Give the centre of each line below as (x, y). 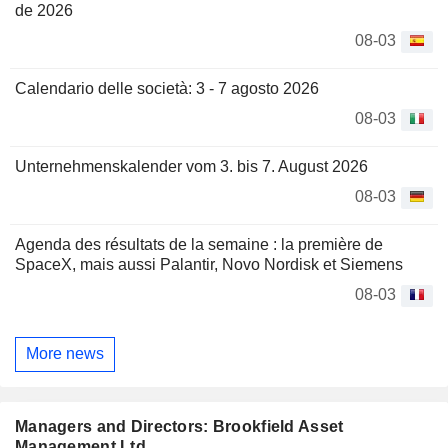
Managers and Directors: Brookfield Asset (179, 426)
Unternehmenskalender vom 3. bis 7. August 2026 (191, 166)
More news (65, 354)
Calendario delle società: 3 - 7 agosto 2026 (167, 88)
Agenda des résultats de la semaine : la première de (199, 244)
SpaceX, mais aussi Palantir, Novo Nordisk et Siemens (209, 264)
